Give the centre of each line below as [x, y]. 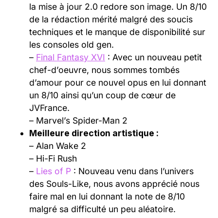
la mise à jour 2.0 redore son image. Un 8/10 [118, 6]
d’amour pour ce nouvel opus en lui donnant [118, 82]
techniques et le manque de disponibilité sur [117, 32]
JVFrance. [49, 108]
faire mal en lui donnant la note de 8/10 [107, 196]
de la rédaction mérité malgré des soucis [111, 19]
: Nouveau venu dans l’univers [132, 171]
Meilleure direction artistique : [94, 133]
